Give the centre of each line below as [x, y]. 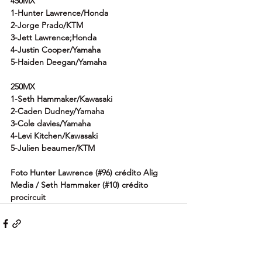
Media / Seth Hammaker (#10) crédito [80, 185]
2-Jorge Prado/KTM [47, 25]
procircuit [28, 197]
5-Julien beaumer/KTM [53, 148]
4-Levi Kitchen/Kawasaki [54, 136]
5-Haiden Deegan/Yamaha [58, 62]
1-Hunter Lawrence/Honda [59, 13]
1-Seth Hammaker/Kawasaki [61, 99]
